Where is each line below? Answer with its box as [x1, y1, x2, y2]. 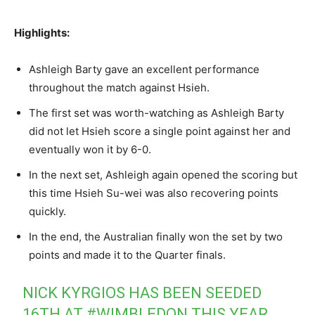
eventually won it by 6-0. [29, 142, 151, 156]
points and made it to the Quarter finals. [29, 247, 226, 262]
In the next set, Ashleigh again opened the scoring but [29, 167, 297, 181]
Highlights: [14, 25, 70, 39]
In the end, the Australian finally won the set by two [29, 229, 283, 243]
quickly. [29, 204, 66, 218]
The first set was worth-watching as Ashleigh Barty [29, 105, 284, 120]
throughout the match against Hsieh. [29, 80, 210, 94]
